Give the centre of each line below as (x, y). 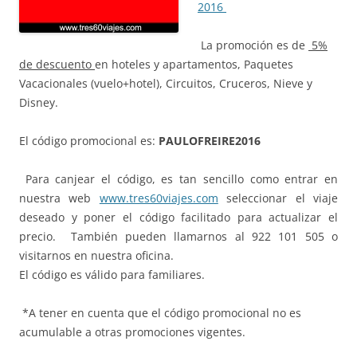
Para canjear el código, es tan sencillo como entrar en (178, 178)
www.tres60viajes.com (159, 198)
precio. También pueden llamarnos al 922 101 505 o (178, 236)
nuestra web (59, 198)
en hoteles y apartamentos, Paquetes (194, 64)
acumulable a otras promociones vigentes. (132, 331)
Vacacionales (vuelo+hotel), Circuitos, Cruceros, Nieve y (166, 83)
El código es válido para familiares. (112, 274)
